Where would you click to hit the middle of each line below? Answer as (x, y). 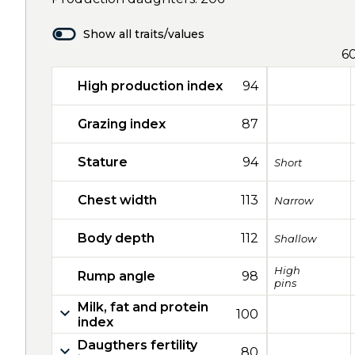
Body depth (116, 238)
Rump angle (116, 276)
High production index (150, 86)
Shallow (295, 238)
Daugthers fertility (137, 345)
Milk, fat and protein (143, 307)
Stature (103, 162)
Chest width (117, 200)
